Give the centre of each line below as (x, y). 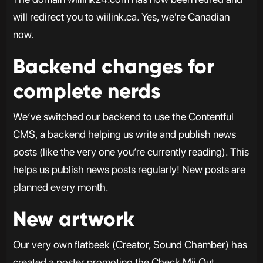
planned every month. (60, 187)
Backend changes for (113, 66)
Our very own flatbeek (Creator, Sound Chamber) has (130, 244)
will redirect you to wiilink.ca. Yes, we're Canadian (121, 16)
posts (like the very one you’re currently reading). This (131, 151)
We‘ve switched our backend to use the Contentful (123, 116)
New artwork (73, 219)
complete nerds (86, 91)
